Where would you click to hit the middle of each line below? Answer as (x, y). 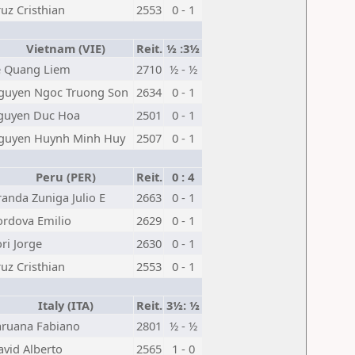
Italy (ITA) (63, 305)
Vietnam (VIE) (63, 48)
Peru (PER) (63, 177)
